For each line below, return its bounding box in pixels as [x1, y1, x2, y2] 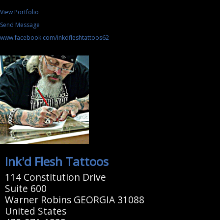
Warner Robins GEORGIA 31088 [4, 193, 144, 207]
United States [4, 204, 66, 218]
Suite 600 [4, 182, 47, 195]
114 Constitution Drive [4, 170, 106, 184]
